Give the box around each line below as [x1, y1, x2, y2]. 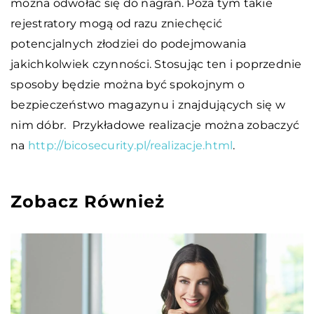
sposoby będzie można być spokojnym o [11, 77, 245, 91]
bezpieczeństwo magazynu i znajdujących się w [11, 97, 285, 111]
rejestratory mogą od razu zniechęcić [11, 16, 222, 30]
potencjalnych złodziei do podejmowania [11, 36, 247, 50]
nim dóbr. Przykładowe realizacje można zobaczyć [11, 118, 299, 132]
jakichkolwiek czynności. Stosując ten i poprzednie [11, 57, 302, 71]
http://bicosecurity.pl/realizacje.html [27, 138, 233, 152]
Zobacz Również [11, 191, 165, 212]
